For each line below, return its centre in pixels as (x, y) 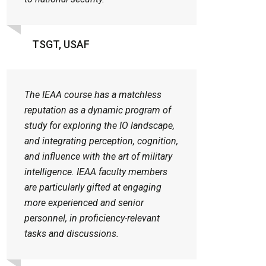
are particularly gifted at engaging (93, 188)
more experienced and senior (84, 203)
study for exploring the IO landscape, (99, 126)
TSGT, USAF (61, 45)
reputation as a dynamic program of (98, 110)
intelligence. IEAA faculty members (96, 172)
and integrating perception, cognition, (101, 141)
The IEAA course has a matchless (93, 95)
